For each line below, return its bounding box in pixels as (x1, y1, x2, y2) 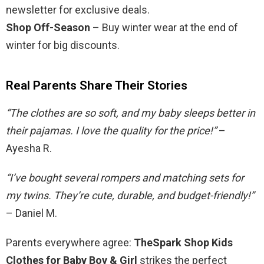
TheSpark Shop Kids (134, 236, 233, 249)
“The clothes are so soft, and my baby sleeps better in (6, 106, 255, 119)
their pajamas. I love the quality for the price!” (6, 124, 216, 137)
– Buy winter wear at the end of (90, 21, 238, 34)
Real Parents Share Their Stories (6, 78, 187, 93)
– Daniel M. (6, 206, 57, 219)
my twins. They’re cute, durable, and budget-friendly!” (6, 189, 254, 202)
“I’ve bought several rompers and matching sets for (6, 171, 244, 184)
